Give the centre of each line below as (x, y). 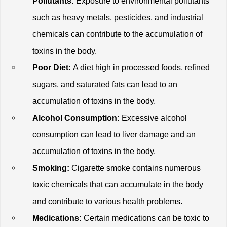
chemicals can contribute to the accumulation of (118, 34)
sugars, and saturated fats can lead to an (105, 84)
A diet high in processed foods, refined (141, 67)
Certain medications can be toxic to (146, 218)
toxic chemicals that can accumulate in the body (118, 184)
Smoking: (51, 168)
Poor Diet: (52, 67)
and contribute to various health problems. (108, 201)
